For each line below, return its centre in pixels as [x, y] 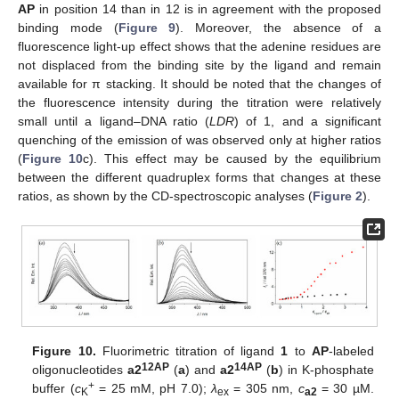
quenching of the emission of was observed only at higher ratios [199, 140]
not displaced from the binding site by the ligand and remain [199, 65]
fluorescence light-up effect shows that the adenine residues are [199, 47]
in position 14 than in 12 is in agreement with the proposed [208, 9]
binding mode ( [68, 28]
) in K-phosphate [326, 370]
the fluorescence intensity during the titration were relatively [199, 103]
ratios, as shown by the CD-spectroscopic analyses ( [165, 196]
